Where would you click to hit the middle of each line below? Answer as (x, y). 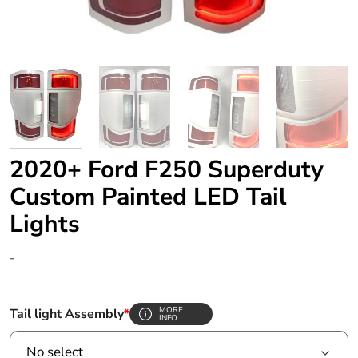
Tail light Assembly (67, 314)
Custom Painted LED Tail (148, 197)
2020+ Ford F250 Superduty (167, 170)
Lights (45, 225)
